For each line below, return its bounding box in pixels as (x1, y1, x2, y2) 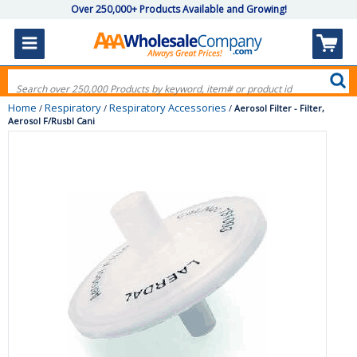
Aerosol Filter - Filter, (234, 102, 324, 114)
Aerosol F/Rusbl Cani (8, 115, 95, 127)
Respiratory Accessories (109, 100, 226, 115)
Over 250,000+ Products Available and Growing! (70, 2, 287, 16)
